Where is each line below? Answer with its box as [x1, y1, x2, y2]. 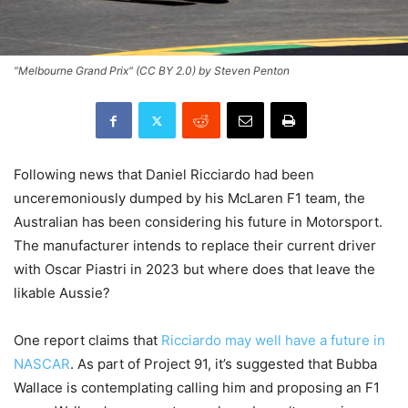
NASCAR [14, 355, 70, 373]
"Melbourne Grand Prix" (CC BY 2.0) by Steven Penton [14, 64, 290, 78]
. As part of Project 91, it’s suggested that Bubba [70, 355, 377, 373]
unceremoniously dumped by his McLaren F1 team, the [14, 189, 365, 208]
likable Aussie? [14, 284, 110, 302]
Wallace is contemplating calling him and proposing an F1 [14, 379, 380, 397]
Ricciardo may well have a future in [161, 331, 385, 350]
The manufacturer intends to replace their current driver [14, 237, 376, 255]
